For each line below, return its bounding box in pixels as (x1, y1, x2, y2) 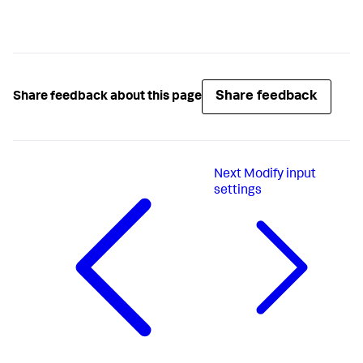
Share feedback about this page (13, 90, 202, 104)
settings (214, 185, 263, 199)
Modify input (244, 169, 317, 182)
